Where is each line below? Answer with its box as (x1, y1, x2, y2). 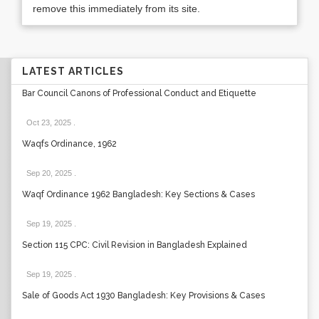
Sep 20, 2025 (26, 169, 72, 177)
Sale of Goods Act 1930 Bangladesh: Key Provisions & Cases (22, 291, 265, 300)
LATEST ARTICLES (22, 66, 124, 77)
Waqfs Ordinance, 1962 (22, 139, 117, 149)
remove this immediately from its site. (33, 3, 200, 14)
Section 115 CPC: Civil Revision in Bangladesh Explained (22, 240, 247, 250)
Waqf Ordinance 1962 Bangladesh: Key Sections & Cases (22, 189, 255, 199)
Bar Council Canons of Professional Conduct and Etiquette (22, 88, 256, 98)
